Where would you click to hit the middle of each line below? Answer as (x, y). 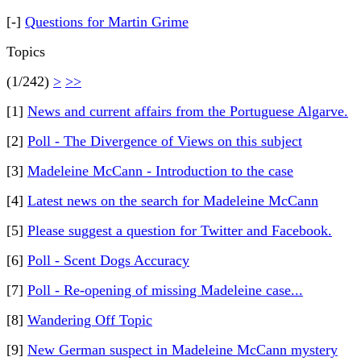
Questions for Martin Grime (107, 22)
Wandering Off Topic (90, 320)
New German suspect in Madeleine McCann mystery (183, 350)
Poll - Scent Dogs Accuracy (108, 260)
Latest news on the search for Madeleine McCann (173, 201)
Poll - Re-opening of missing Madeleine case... (165, 290)
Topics (26, 52)
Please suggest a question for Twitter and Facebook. (180, 230)
